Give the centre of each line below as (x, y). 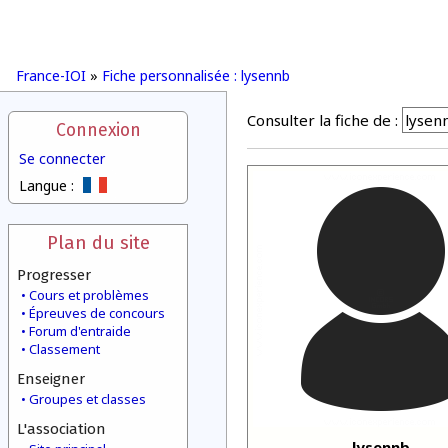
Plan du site (98, 242)
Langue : (46, 185)
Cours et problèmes (89, 295)
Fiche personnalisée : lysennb (196, 75)
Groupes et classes (87, 399)
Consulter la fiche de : (322, 120)
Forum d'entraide (80, 331)
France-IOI (51, 75)
